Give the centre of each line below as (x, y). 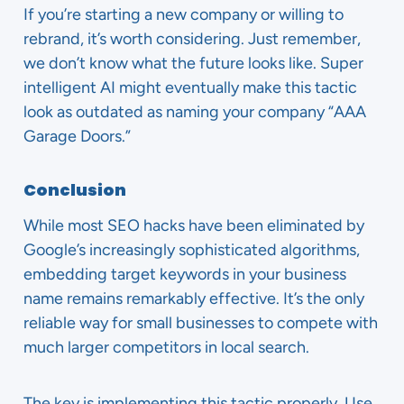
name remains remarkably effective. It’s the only (194, 298)
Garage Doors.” (77, 136)
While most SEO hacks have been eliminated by (194, 225)
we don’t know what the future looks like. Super (193, 63)
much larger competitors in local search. (166, 347)
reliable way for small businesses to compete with (201, 323)
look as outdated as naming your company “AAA (195, 112)
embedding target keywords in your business (185, 274)
